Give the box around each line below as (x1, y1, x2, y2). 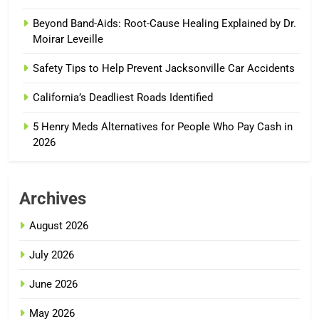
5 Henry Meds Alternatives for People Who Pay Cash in (33, 120, 293, 133)
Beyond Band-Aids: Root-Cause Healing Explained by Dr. (33, 16, 296, 30)
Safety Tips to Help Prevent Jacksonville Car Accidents (33, 61, 295, 75)
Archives (19, 188, 86, 209)
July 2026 (29, 248, 74, 261)
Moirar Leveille (33, 32, 103, 46)
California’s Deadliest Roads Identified (33, 90, 213, 104)
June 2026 (29, 277, 78, 291)
